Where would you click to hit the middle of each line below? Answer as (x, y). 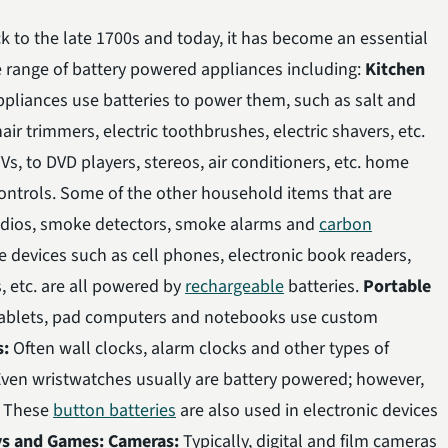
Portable (397, 286)
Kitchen (395, 69)
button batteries (114, 410)
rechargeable (234, 286)
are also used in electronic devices (307, 410)
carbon (345, 224)
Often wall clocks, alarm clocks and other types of (201, 348)
